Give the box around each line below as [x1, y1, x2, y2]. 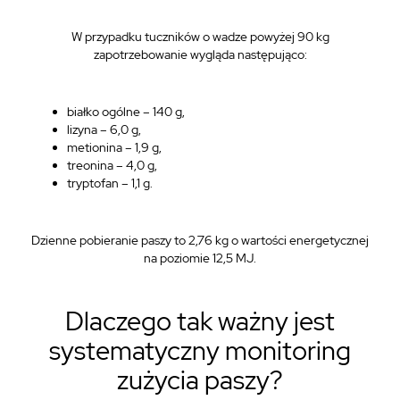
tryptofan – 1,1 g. [67, 175, 153, 191]
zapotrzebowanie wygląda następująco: [93, 46, 307, 62]
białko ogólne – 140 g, [67, 104, 185, 120]
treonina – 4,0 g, [67, 157, 157, 173]
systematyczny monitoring [49, 333, 351, 368]
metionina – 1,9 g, [67, 139, 162, 155]
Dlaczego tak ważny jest [65, 304, 335, 338]
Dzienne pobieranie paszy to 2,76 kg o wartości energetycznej [31, 232, 369, 248]
